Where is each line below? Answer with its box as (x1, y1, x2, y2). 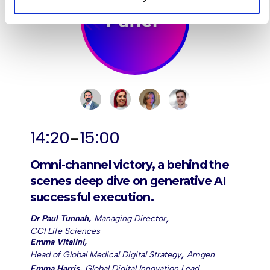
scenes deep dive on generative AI (30, 174, 227, 188)
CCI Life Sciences (30, 226, 100, 236)
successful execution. (30, 190, 154, 204)
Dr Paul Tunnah (30, 213, 89, 224)
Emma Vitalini (30, 237, 84, 247)
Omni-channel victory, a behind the (30, 157, 229, 172)
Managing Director (94, 213, 166, 224)
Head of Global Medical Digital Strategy (30, 250, 181, 260)
